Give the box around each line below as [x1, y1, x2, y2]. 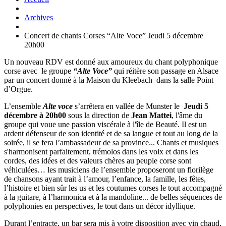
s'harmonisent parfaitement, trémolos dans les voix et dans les [4, 147, 198, 156]
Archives [24, 13, 53, 22]
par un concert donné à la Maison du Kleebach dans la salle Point [4, 75, 213, 84]
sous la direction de [66, 110, 131, 120]
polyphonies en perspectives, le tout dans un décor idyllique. [4, 201, 195, 210]
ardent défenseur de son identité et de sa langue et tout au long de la [4, 129, 218, 138]
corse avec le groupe [4, 66, 73, 75]
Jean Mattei [131, 110, 172, 120]
